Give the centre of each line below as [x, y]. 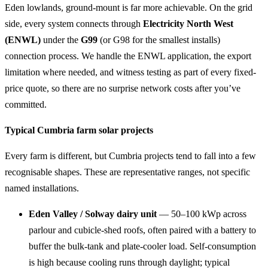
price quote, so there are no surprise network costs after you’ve [123, 88]
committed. [26, 104]
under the [61, 40]
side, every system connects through [74, 24]
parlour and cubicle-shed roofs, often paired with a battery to [142, 230]
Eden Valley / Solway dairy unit [93, 214]
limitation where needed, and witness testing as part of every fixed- [130, 72]
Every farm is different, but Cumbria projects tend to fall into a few [130, 156]
